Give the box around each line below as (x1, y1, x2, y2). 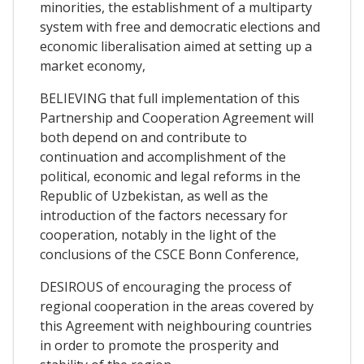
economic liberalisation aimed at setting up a (40, 37, 312, 55)
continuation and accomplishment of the (40, 147, 286, 166)
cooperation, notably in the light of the (40, 225, 276, 244)
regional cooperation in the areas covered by (40, 297, 314, 315)
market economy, (40, 56, 145, 75)
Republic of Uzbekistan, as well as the (40, 186, 268, 205)
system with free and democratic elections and (40, 17, 320, 36)
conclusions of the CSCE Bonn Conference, (40, 245, 299, 263)
